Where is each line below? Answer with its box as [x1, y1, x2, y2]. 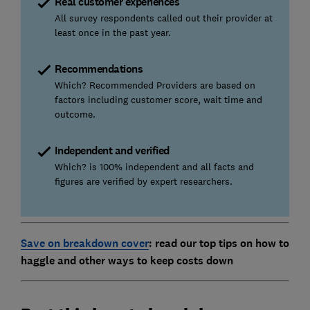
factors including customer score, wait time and [54, 93, 262, 106]
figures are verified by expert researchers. [54, 174, 232, 188]
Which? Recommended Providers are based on [54, 78, 255, 91]
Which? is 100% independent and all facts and [54, 160, 254, 173]
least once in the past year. [54, 26, 171, 39]
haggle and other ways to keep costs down [20, 253, 233, 268]
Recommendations [54, 61, 143, 76]
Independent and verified [54, 143, 170, 158]
